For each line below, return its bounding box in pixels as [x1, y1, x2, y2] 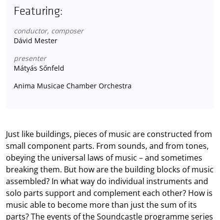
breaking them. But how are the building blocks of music [6, 164, 214, 175]
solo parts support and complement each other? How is [6, 187, 213, 198]
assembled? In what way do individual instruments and [6, 175, 208, 187]
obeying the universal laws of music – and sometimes [6, 152, 202, 163]
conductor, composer [14, 26, 83, 35]
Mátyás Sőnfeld [14, 63, 64, 73]
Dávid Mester [14, 35, 57, 45]
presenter [14, 53, 46, 63]
